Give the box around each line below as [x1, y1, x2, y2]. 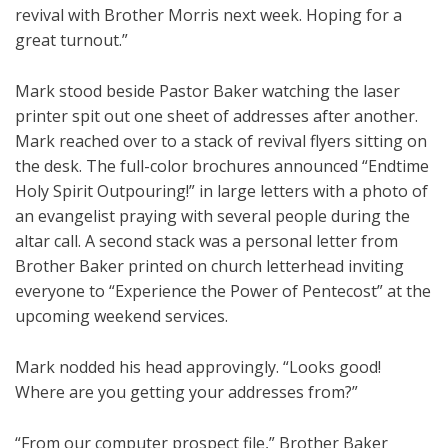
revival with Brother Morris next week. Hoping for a [15, 4, 402, 27]
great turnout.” [15, 29, 128, 52]
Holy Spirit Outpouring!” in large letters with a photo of [15, 180, 428, 203]
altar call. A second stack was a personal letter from [15, 230, 398, 253]
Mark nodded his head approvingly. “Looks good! [15, 356, 381, 379]
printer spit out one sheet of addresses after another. [15, 105, 418, 128]
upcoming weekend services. [15, 305, 228, 328]
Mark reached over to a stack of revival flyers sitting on [15, 130, 427, 153]
